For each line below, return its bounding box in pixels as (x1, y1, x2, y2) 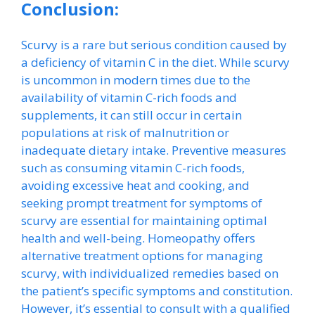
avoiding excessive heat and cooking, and (21, 177, 250, 193)
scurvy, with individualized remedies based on (21, 265, 278, 281)
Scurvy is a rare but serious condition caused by (21, 37, 287, 53)
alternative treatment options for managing (21, 247, 263, 264)
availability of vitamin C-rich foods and (21, 89, 237, 105)
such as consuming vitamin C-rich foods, (21, 160, 245, 176)
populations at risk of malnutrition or (21, 124, 229, 141)
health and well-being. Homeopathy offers (21, 230, 255, 246)
